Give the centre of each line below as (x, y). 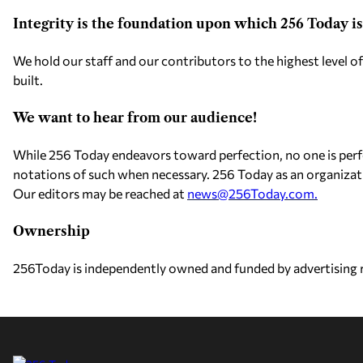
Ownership (51, 231)
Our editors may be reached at (100, 193)
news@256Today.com (251, 193)
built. (28, 80)
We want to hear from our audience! (135, 117)
